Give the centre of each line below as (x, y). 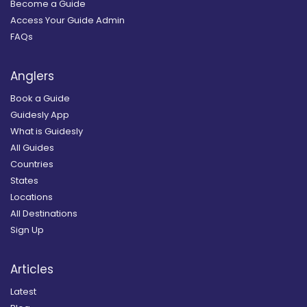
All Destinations (44, 213)
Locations (32, 197)
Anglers (32, 76)
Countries (32, 164)
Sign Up (27, 230)
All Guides (32, 147)
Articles (32, 269)
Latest (23, 291)
